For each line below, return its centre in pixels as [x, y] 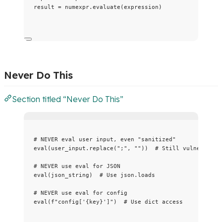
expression [141, 7]
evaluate [107, 7]
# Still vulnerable [186, 148]
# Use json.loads [127, 175]
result [46, 7]
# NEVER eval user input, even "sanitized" [105, 139]
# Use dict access [153, 201]
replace [101, 148]
